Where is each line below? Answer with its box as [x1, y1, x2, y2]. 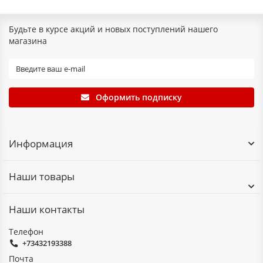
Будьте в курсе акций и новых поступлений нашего [9, 23, 218, 35]
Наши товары [9, 170, 75, 184]
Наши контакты [9, 203, 85, 217]
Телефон [9, 226, 43, 238]
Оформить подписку [96, 92, 182, 103]
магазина [9, 35, 47, 47]
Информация [9, 137, 73, 151]
